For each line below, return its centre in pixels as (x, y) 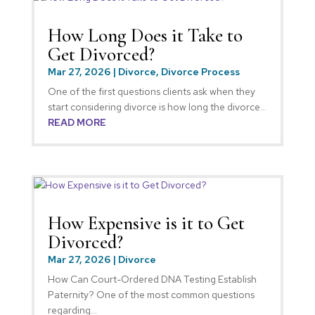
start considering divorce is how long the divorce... (157, 107)
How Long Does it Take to (145, 35)
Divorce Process (200, 71)
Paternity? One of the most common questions (151, 295)
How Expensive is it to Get (146, 224)
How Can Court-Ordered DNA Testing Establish (152, 279)
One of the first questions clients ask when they (151, 91)
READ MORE (77, 122)
